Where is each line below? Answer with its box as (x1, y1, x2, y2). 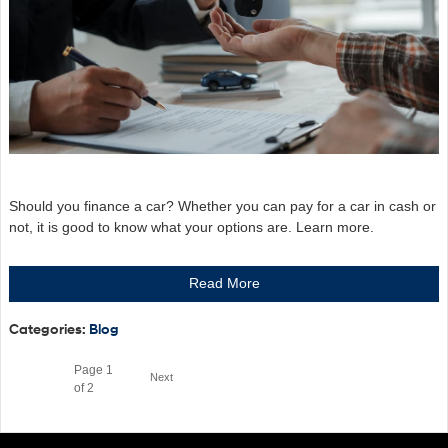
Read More (188, 275, 260, 292)
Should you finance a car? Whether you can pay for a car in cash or (9, 197, 436, 214)
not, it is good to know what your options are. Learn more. (9, 218, 374, 235)
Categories (9, 321, 82, 339)
